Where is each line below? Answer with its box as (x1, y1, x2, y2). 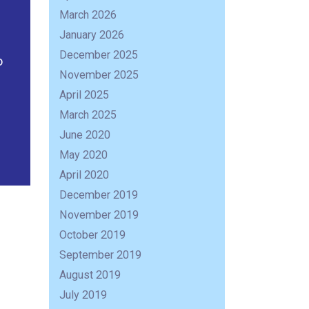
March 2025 (59, 108, 117, 122)
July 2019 (59, 288, 108, 302)
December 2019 (59, 188, 139, 202)
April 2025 (59, 88, 110, 102)
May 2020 (59, 148, 108, 162)
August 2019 (59, 268, 121, 282)
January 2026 (59, 28, 125, 42)
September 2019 (59, 248, 142, 262)
